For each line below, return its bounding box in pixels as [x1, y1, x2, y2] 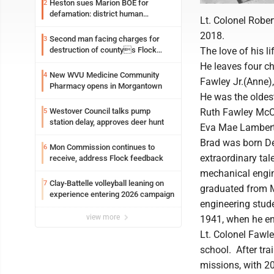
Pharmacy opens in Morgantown [50, 81, 162, 91]
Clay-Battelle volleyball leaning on [50, 179, 164, 188]
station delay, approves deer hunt [50, 117, 164, 127]
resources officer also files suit [50, 20, 159, 29]
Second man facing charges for [50, 34, 160, 43]
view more [86, 213, 122, 221]
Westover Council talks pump [50, 106, 150, 116]
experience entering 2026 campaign [50, 190, 174, 199]
